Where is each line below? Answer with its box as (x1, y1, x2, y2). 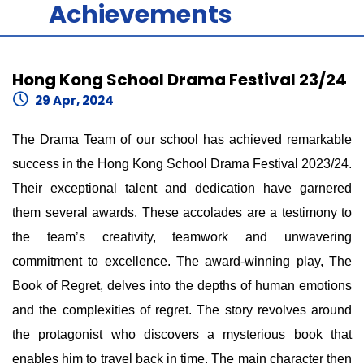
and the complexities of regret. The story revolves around (12, 303, 352, 317)
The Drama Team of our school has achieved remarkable (12, 132, 352, 146)
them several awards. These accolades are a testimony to (12, 206, 352, 219)
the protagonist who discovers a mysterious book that (12, 327, 352, 341)
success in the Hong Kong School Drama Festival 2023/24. (12, 157, 352, 171)
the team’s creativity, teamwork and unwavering (12, 230, 352, 244)
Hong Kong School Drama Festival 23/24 (12, 68, 347, 91)
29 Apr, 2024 (35, 92, 114, 109)
